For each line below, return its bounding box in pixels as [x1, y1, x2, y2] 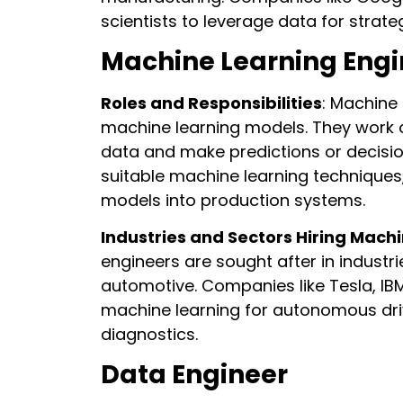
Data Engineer [101, 356, 288, 392]
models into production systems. [101, 188, 365, 211]
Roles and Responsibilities [101, 91, 322, 114]
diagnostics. [101, 323, 198, 346]
